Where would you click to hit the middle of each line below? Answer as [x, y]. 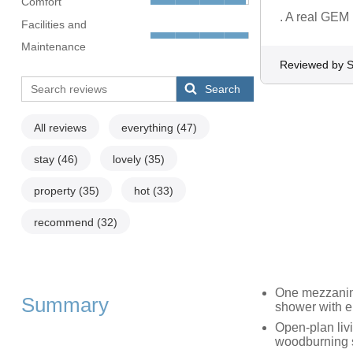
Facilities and [54, 25]
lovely [128, 160]
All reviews [60, 128]
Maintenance [53, 47]
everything [149, 128]
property [56, 191]
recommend [65, 223]
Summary [65, 305]
